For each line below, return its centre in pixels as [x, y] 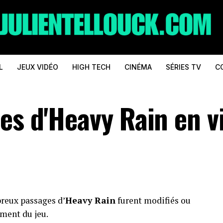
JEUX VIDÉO [37, 67]
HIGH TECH [91, 67]
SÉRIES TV [183, 67]
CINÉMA [138, 67]
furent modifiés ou [153, 200]
